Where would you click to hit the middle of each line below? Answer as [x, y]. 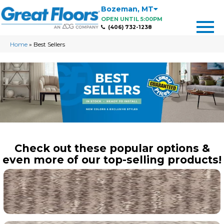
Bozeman [119, 9]
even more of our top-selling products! [112, 160]
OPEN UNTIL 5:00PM [131, 19]
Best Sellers [49, 44]
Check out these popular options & [112, 148]
